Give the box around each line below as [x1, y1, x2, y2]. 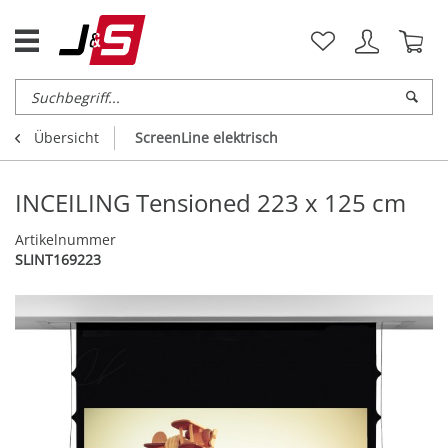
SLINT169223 [15, 250, 101, 270]
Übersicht [34, 128, 99, 148]
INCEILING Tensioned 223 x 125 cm [15, 186, 406, 220]
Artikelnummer [15, 230, 116, 250]
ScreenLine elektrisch [135, 128, 278, 148]
